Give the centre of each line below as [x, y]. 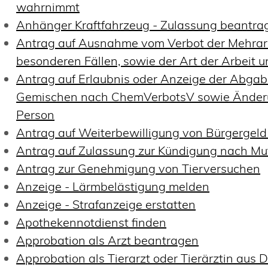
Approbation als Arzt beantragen [108, 240]
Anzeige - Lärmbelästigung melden [113, 186]
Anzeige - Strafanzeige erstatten [106, 204]
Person [36, 114]
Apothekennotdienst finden [92, 222]
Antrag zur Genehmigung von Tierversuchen [138, 168]
